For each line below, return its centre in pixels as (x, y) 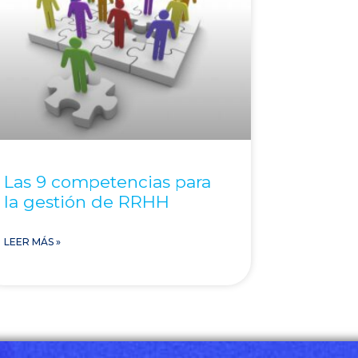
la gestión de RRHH (87, 201)
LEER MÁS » (33, 241)
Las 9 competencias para (108, 181)
